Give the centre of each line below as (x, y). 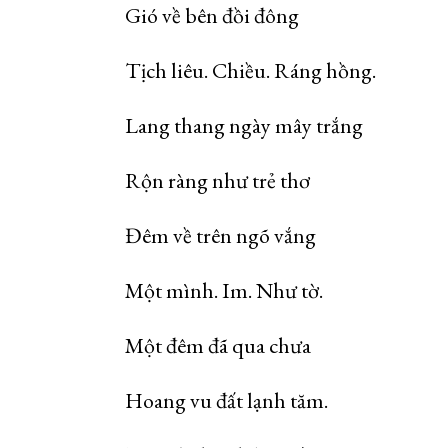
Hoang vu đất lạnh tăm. (226, 400)
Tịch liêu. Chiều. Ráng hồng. (250, 70)
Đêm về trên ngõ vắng (220, 235)
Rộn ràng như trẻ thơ (217, 180)
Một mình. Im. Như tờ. (224, 290)
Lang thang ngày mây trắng (244, 125)
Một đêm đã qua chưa (218, 345)
